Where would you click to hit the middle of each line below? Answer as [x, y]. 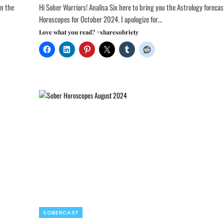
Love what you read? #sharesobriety [89, 32]
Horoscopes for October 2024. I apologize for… [101, 19]
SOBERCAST [61, 212]
